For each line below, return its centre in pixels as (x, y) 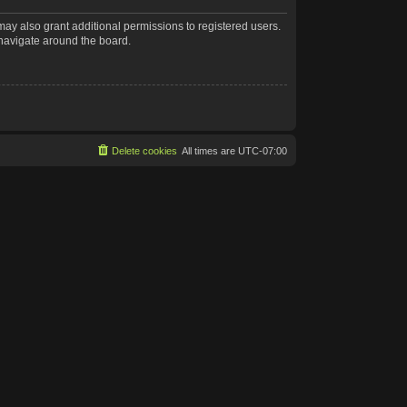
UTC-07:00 (263, 150)
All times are (210, 150)
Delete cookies (144, 150)
